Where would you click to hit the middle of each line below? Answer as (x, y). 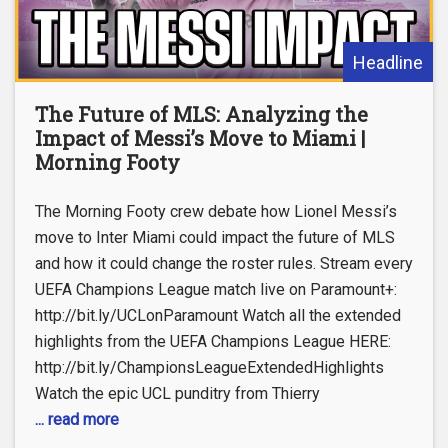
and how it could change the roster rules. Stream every (224, 263)
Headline (388, 62)
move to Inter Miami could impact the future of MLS (215, 237)
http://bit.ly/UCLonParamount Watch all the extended (218, 315)
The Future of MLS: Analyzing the (201, 113)
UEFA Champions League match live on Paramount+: (216, 289)
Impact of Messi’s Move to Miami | (200, 137)
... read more (77, 419)
